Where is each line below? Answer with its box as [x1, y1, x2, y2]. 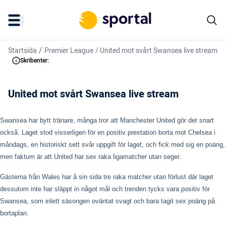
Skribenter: [20, 56, 49, 65]
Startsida [8, 45, 37, 56]
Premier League [44, 45, 93, 56]
